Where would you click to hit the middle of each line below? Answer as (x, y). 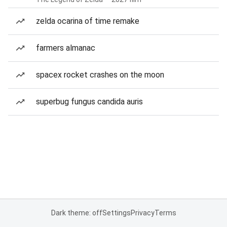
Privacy (142, 213)
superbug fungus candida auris (89, 102)
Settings (116, 213)
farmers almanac (66, 48)
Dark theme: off (77, 213)
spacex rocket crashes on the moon (100, 75)
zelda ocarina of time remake (88, 21)
